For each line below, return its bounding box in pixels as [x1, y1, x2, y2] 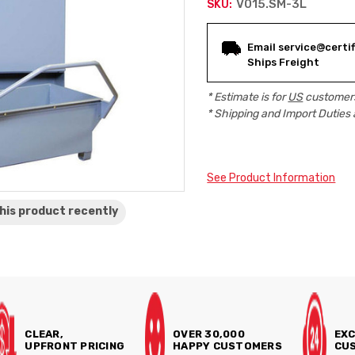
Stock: [207, 50, 256, 67]
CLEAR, [25, 328, 63, 340]
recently [68, 204, 119, 218]
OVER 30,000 [173, 328, 245, 340]
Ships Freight [247, 56, 320, 68]
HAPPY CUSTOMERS [173, 340, 282, 352]
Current [207, 26, 265, 44]
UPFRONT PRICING [25, 340, 125, 352]
